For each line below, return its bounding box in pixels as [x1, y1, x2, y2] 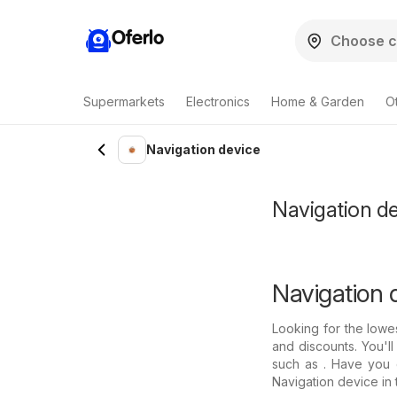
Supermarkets [83, 94, 165, 109]
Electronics [186, 94, 250, 109]
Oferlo [112, 28, 164, 49]
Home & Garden [271, 94, 364, 109]
